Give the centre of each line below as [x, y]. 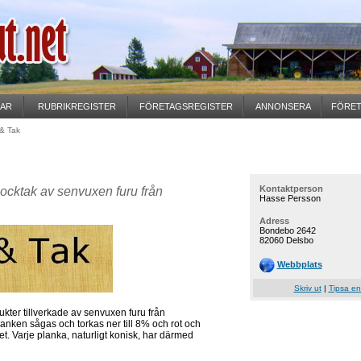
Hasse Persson [290, 198]
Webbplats [299, 264]
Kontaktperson [291, 189]
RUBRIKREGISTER [77, 106]
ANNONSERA [283, 106]
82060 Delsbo [286, 240]
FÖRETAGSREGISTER [186, 106]
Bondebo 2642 [287, 230]
